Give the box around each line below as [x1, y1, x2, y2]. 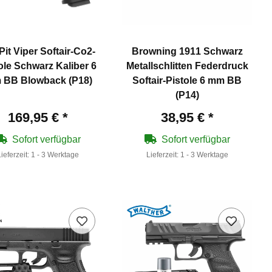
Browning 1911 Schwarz [131, 46, 243, 56]
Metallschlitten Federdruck [126, 60, 248, 71]
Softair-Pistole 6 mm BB [132, 75, 242, 86]
